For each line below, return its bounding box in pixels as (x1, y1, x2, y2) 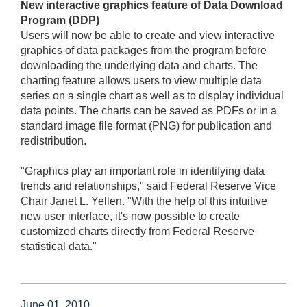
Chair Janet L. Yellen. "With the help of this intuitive (21, 195, 267, 207)
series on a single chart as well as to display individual (21, 89, 284, 101)
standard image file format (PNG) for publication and (21, 119, 272, 132)
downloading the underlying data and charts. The (21, 59, 258, 71)
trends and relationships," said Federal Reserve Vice (21, 180, 276, 192)
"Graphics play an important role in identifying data (21, 164, 265, 177)
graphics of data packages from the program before (21, 44, 267, 56)
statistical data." (21, 240, 97, 252)
